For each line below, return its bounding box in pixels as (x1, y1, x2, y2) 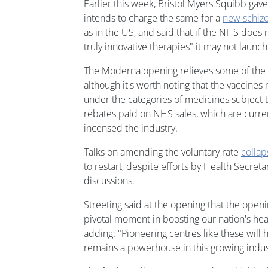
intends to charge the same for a (84, 11, 223, 25)
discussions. (84, 173, 135, 187)
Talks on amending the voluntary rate (84, 145, 241, 159)
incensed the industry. (84, 121, 178, 135)
